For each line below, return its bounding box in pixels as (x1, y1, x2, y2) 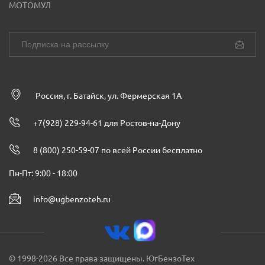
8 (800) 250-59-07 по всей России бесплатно (33, 146, 202, 155)
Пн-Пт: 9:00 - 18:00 (9, 169, 77, 178)
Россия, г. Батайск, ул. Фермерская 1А (35, 91, 182, 101)
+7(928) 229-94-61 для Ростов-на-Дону (33, 118, 180, 128)
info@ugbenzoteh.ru (33, 195, 111, 204)
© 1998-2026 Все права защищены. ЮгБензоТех (9, 254, 195, 263)
